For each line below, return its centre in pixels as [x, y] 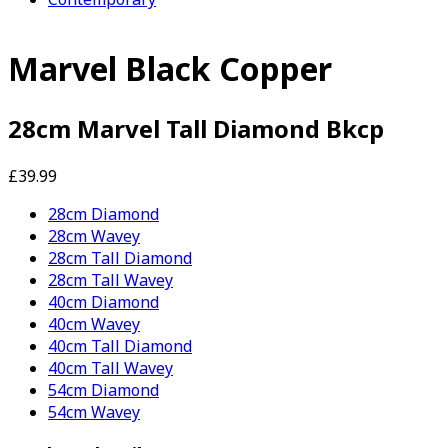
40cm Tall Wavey [110, 367]
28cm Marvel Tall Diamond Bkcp [196, 128]
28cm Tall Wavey [110, 279]
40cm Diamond [103, 301]
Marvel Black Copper [170, 69]
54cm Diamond [103, 389]
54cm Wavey [94, 411]
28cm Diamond [103, 213]
